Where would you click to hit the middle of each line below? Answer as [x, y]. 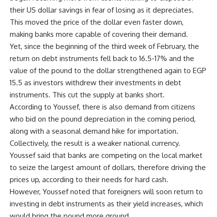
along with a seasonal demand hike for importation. [94, 131]
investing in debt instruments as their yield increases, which [106, 204]
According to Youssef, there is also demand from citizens [102, 107]
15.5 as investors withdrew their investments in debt [95, 83]
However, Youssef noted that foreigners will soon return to [106, 192]
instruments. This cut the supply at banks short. [87, 95]
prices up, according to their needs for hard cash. [89, 180]
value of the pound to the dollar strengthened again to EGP [108, 71]
